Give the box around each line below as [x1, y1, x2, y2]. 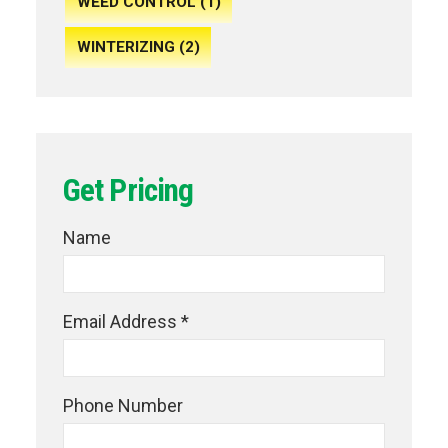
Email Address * [63, 311, 189, 333]
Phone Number [63, 395, 183, 417]
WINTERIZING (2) [76, 38, 200, 57]
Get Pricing [63, 171, 194, 209]
